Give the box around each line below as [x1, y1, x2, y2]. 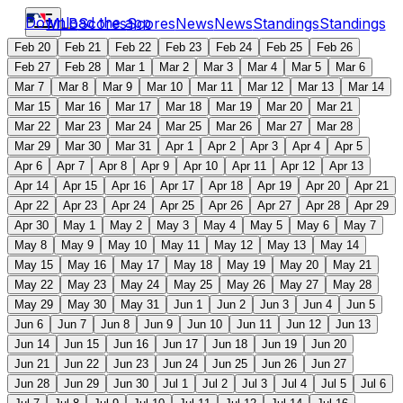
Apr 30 [14, 219, 49, 232]
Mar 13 [298, 80, 334, 94]
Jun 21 [14, 357, 49, 371]
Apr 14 [14, 179, 49, 193]
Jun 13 [336, 318, 371, 331]
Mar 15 [14, 100, 50, 113]
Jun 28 [14, 377, 49, 390]
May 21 [333, 258, 372, 272]
